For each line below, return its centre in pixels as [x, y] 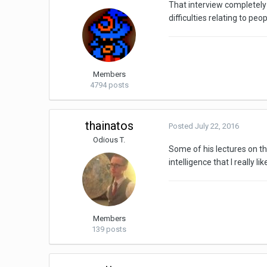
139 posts [109, 229]
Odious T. [109, 140]
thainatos [109, 126]
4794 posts [109, 85]
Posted [182, 126]
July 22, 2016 [217, 126]
